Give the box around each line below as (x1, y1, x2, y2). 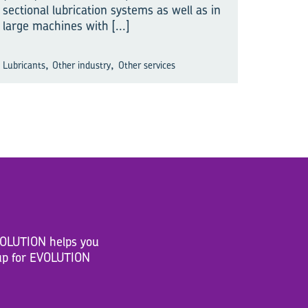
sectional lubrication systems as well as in (3, 1, 221, 19)
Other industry (52, 58, 111, 71)
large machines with (3, 17, 112, 34)
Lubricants (3, 58, 45, 71)
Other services (118, 58, 175, 71)
